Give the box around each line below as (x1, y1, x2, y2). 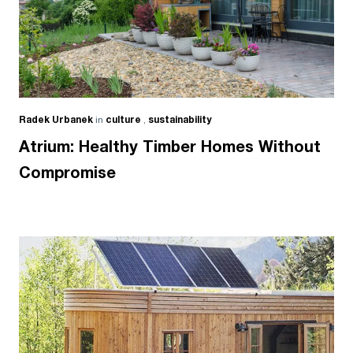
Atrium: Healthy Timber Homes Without (19, 139, 321, 156)
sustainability (148, 115, 211, 126)
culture (106, 115, 143, 126)
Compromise (19, 165, 116, 182)
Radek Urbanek (19, 115, 93, 126)
